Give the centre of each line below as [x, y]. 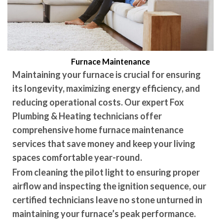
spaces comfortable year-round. [77, 157]
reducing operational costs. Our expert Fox [98, 102]
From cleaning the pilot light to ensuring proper [106, 172]
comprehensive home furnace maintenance [98, 129]
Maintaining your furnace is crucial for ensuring [107, 74]
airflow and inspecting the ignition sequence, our [109, 186]
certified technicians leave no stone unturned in [107, 200]
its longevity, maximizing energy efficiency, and [106, 88]
